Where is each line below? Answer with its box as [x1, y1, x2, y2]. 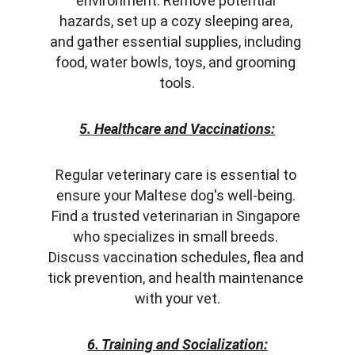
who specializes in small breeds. [73, 228, 282, 245]
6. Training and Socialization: [86, 336, 268, 353]
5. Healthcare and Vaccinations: [79, 120, 276, 137]
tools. [159, 74, 196, 91]
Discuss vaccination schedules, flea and [48, 249, 307, 265]
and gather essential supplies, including [50, 33, 305, 50]
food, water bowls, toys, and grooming [55, 54, 300, 71]
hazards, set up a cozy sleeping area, [59, 13, 296, 29]
